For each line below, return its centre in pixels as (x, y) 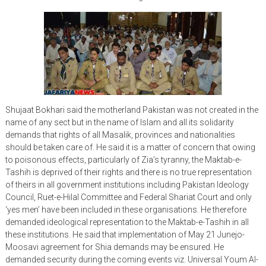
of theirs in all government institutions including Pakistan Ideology (127, 185)
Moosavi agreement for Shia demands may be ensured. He (114, 247)
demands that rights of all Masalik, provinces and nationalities (120, 135)
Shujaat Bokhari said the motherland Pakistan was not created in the (132, 110)
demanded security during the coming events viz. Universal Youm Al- (132, 260)
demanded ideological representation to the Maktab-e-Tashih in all (127, 222)
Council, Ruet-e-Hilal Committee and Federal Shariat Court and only (128, 197)
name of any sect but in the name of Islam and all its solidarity (119, 123)
